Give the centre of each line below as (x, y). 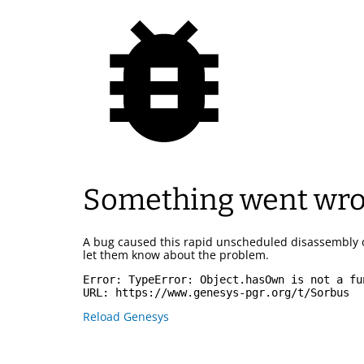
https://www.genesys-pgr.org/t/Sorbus (232, 293)
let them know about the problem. (176, 255)
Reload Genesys (126, 317)
